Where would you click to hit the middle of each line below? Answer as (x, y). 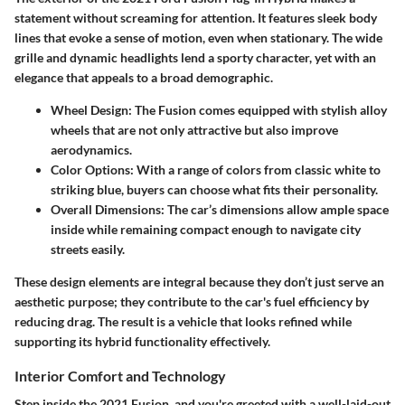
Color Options (90, 169)
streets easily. (88, 249)
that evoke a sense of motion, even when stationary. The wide (212, 37)
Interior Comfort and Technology (120, 375)
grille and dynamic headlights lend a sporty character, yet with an (195, 57)
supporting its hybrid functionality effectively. (142, 341)
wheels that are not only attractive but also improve (194, 129)
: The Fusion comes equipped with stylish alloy (258, 109)
